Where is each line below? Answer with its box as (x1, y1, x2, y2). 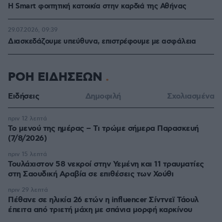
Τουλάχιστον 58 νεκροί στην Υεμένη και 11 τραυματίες (8, 159, 204, 169)
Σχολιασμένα (166, 91, 214, 102)
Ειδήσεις (8, 91, 39, 102)
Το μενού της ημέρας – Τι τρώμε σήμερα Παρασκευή (8, 123, 199, 134)
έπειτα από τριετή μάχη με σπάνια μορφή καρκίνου (8, 205, 192, 215)
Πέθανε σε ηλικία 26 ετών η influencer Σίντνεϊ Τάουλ (8, 195, 199, 205)
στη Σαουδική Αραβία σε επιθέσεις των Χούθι (8, 169, 173, 179)
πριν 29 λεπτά (8, 186, 48, 194)
